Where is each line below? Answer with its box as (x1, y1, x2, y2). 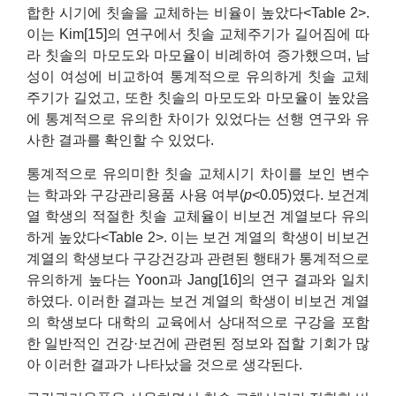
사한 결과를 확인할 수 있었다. (27, 132, 214, 148)
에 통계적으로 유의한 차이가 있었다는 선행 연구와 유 (27, 110, 369, 126)
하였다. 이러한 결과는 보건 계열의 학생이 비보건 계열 (27, 293, 369, 308)
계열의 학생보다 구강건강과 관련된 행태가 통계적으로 (27, 251, 369, 266)
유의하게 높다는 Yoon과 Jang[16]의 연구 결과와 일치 (27, 272, 369, 287)
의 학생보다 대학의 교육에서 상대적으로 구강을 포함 (27, 315, 369, 330)
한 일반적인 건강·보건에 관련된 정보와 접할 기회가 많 (27, 336, 369, 351)
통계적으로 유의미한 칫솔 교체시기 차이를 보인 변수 (27, 166, 369, 181)
